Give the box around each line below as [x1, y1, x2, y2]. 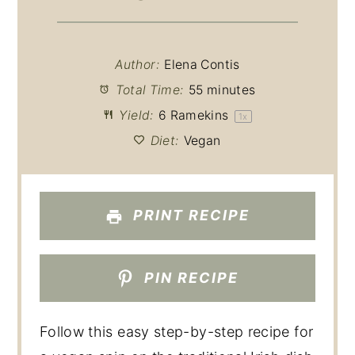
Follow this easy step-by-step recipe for [39, 323, 314, 341]
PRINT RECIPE [128, 207, 250, 224]
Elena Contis [164, 56, 240, 72]
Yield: [116, 107, 154, 123]
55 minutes [188, 82, 256, 97]
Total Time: [112, 82, 184, 97]
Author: [115, 56, 159, 72]
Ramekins [166, 107, 232, 123]
